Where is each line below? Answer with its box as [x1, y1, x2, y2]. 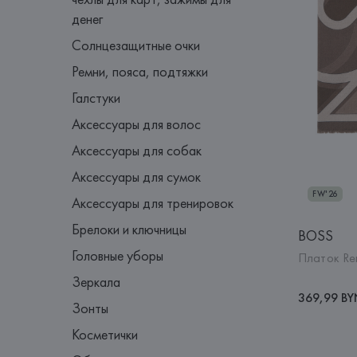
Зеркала [72, 273, 121, 291]
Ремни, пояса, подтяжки [72, 62, 209, 80]
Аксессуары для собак [72, 141, 202, 159]
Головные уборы [72, 246, 164, 265]
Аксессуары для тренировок [72, 194, 234, 212]
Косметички [72, 325, 139, 343]
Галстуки [72, 88, 121, 107]
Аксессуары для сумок [72, 167, 202, 186]
